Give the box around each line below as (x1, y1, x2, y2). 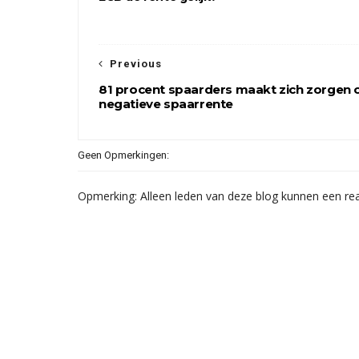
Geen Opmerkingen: (78, 149, 169, 161)
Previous (110, 58, 162, 70)
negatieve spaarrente (99, 96, 234, 111)
